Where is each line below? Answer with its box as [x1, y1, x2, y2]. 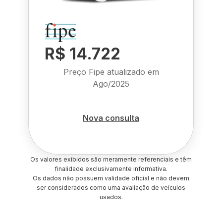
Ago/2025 [93, 79, 129, 89]
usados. [99, 193, 123, 201]
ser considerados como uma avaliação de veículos [37, 184, 185, 191]
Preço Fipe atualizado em [63, 67, 159, 77]
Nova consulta [83, 112, 139, 123]
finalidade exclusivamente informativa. [55, 165, 167, 172]
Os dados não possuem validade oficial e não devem [33, 174, 189, 182]
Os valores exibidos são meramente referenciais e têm [30, 156, 192, 163]
